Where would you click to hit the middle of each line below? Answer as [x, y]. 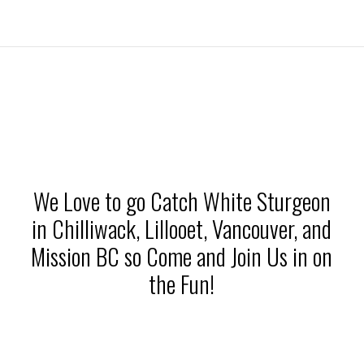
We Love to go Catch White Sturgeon [182, 201]
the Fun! [182, 284]
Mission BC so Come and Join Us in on [182, 256]
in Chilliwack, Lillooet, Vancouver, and [182, 229]
